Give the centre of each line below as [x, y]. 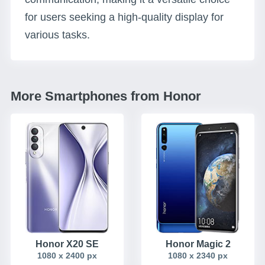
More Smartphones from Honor [106, 96]
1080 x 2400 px [67, 255]
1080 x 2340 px [198, 255]
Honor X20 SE [67, 244]
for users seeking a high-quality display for [124, 17]
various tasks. [57, 35]
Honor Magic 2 [198, 244]
